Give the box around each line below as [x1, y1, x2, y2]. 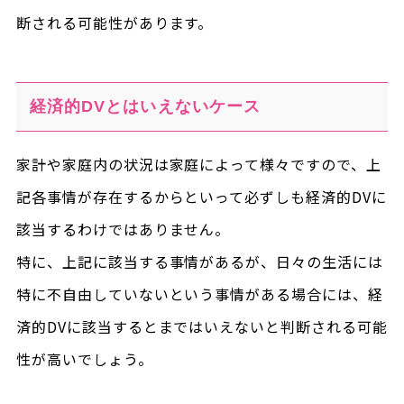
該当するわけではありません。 [15, 217, 231, 240]
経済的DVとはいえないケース [29, 96, 262, 115]
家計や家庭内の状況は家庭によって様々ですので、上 [15, 152, 381, 175]
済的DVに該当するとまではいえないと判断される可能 [15, 315, 388, 337]
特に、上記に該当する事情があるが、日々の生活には [15, 250, 383, 272]
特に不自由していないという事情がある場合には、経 [15, 282, 383, 305]
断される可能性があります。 [15, 11, 214, 33]
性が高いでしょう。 [15, 347, 153, 370]
